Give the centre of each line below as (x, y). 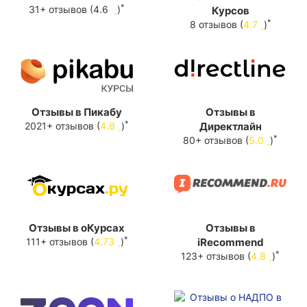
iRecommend (230, 243)
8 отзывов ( (216, 25)
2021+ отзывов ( (62, 126)
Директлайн (230, 127)
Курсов (230, 11)
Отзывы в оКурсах (77, 228)
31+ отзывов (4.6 (70, 10)
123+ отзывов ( (216, 256)
